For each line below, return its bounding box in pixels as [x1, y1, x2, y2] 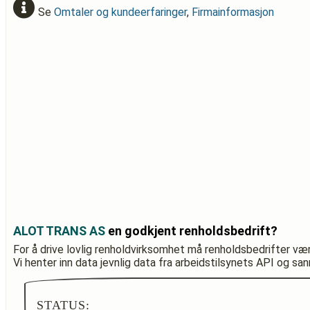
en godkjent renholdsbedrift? [105, 224, 277, 238]
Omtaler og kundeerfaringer [54, 6, 187, 19]
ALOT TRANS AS [13, 224, 105, 238]
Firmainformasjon [192, 6, 274, 19]
